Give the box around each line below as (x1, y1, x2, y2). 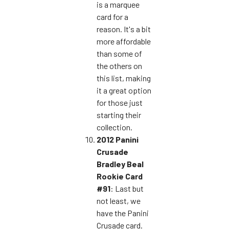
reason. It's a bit (97, 24, 151, 34)
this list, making (97, 73, 151, 83)
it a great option (97, 85, 151, 95)
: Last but (110, 183, 144, 193)
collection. (97, 122, 132, 132)
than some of (97, 48, 142, 58)
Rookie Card (97, 171, 143, 181)
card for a (97, 11, 128, 21)
